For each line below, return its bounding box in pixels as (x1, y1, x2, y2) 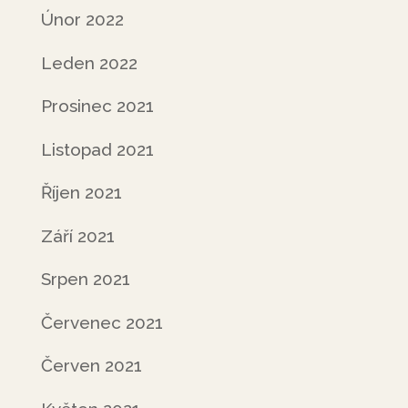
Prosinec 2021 (40, 96, 154, 116)
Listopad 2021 (40, 138, 154, 159)
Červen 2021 (40, 355, 142, 375)
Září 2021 (40, 225, 115, 246)
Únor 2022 (40, 9, 124, 29)
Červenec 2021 (40, 311, 163, 332)
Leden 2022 (40, 52, 138, 73)
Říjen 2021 (40, 182, 122, 202)
